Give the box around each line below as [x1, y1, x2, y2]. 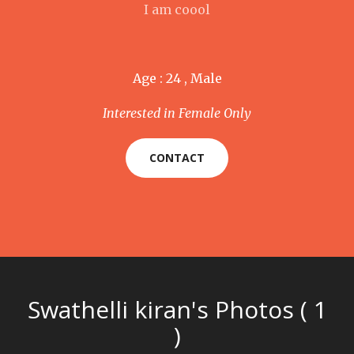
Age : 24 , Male [132, 70, 222, 86]
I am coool [144, 2, 210, 17]
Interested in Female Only [103, 105, 251, 121]
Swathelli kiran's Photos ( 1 [27, 293, 327, 326]
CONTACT [149, 150, 205, 165]
